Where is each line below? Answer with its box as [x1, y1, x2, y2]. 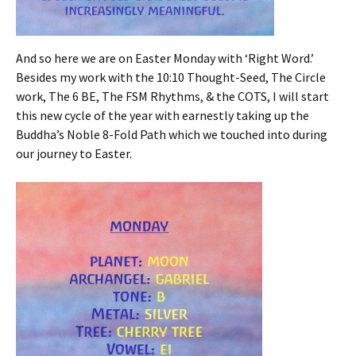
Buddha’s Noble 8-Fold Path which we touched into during [16, 126, 327, 143]
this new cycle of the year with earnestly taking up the [16, 107, 309, 124]
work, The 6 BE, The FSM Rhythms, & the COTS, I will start [16, 88, 329, 105]
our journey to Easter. [16, 145, 132, 162]
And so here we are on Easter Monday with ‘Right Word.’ [16, 50, 314, 67]
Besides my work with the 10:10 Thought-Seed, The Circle [16, 69, 326, 86]
